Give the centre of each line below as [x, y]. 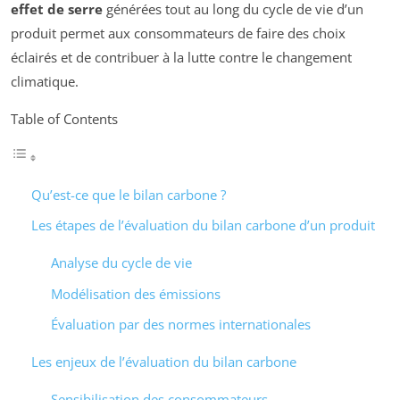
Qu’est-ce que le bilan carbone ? [128, 194]
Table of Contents [64, 118]
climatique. [45, 81]
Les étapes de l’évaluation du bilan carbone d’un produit [203, 225]
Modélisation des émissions [136, 293]
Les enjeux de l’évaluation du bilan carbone [163, 362]
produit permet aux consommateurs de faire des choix [178, 33]
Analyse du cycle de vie [121, 263]
